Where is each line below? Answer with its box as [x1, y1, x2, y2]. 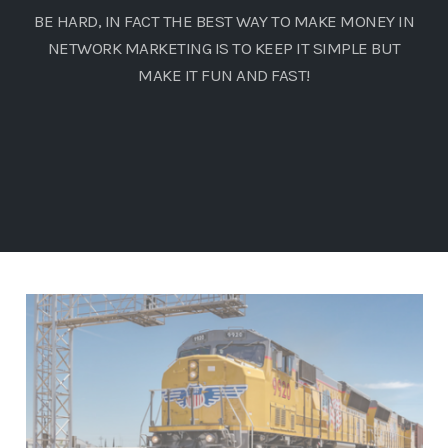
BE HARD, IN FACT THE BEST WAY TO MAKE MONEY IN [34, 11, 414, 31]
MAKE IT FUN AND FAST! [138, 65, 310, 85]
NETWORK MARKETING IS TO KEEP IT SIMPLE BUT [47, 38, 401, 58]
